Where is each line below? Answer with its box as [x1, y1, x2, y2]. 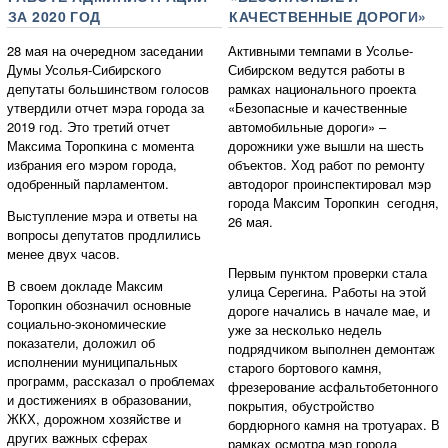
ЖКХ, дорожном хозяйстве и [7, 408, 181, 428]
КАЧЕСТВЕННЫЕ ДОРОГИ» [229, 5, 427, 26]
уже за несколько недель [228, 319, 383, 339]
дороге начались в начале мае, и [228, 300, 431, 320]
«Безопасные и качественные [228, 97, 408, 117]
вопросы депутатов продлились [7, 224, 201, 244]
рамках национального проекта [228, 78, 417, 98]
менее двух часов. [7, 243, 120, 263]
